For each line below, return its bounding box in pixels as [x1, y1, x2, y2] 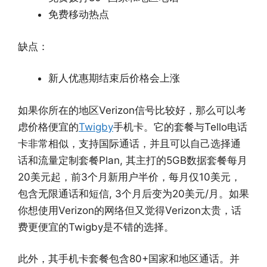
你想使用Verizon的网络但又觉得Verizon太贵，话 [18, 204, 241, 216]
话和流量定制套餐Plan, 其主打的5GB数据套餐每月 [18, 154, 247, 166]
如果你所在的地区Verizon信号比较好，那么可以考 [18, 104, 246, 116]
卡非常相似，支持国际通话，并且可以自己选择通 [18, 137, 241, 150]
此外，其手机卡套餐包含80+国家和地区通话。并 [18, 253, 240, 265]
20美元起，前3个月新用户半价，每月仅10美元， [18, 170, 241, 183]
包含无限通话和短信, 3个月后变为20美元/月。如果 [18, 187, 249, 200]
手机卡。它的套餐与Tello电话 [113, 120, 247, 133]
